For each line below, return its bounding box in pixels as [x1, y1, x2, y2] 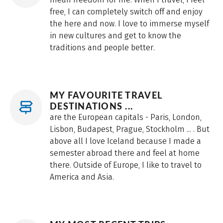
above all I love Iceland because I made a [50, 136, 201, 146]
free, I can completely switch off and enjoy [50, 7, 203, 17]
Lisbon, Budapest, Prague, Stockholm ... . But [50, 124, 210, 134]
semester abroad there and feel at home [50, 148, 200, 158]
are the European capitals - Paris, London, [50, 112, 202, 122]
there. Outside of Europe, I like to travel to [50, 160, 202, 170]
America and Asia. [50, 172, 114, 182]
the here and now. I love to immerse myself [50, 19, 209, 29]
